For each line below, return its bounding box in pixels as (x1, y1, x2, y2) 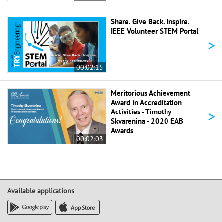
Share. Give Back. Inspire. (111, 17, 189, 27)
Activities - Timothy (111, 107, 171, 117)
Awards (111, 126, 133, 136)
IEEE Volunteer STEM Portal (111, 26, 198, 36)
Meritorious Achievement (111, 88, 190, 98)
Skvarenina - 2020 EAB (111, 116, 183, 126)
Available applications (7, 186, 74, 196)
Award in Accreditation (111, 98, 182, 108)
